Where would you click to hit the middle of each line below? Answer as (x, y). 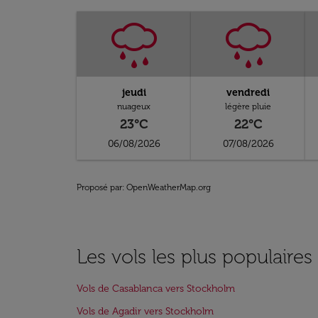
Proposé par (99, 187)
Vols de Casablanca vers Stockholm (156, 289)
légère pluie (248, 106)
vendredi (248, 93)
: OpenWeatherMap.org (166, 187)
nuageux (134, 106)
